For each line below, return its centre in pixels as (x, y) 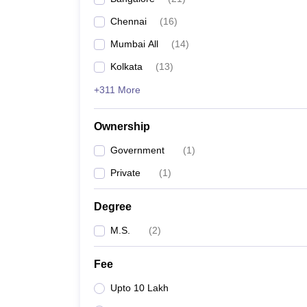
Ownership (122, 126)
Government (137, 150)
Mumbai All (134, 44)
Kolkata (126, 66)
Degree (113, 207)
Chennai (128, 21)
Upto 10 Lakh (139, 288)
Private (125, 173)
